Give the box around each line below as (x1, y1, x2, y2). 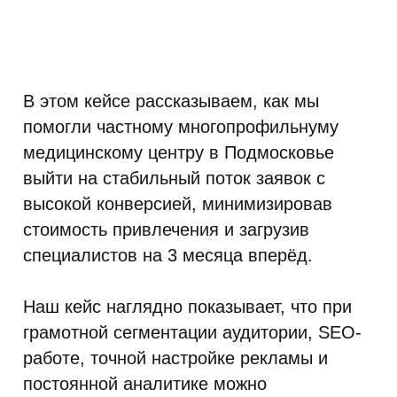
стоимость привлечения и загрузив (23, 220, 309, 239)
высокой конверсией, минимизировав (23, 194, 332, 214)
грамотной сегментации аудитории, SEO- (23, 323, 362, 342)
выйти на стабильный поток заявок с (23, 168, 325, 188)
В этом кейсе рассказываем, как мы (23, 91, 319, 111)
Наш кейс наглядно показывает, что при (23, 297, 352, 316)
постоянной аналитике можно (23, 374, 267, 393)
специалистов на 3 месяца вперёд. (23, 245, 313, 265)
